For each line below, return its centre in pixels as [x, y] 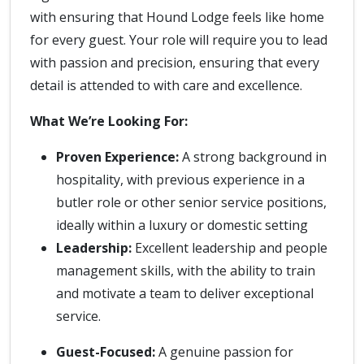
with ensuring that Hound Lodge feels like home [177, 17]
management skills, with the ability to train [186, 271]
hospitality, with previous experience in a [180, 180]
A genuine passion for [224, 352]
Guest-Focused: [106, 352]
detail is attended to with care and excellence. [166, 85]
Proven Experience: [117, 157]
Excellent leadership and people [230, 248]
